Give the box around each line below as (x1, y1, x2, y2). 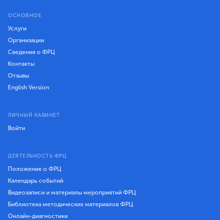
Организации (8, 37, 44, 44)
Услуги (8, 25, 27, 32)
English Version (8, 84, 49, 91)
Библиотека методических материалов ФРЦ (8, 200, 133, 208)
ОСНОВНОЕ (8, 12, 42, 19)
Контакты (8, 60, 34, 68)
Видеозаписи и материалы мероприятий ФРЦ (8, 189, 136, 196)
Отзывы (8, 72, 29, 80)
